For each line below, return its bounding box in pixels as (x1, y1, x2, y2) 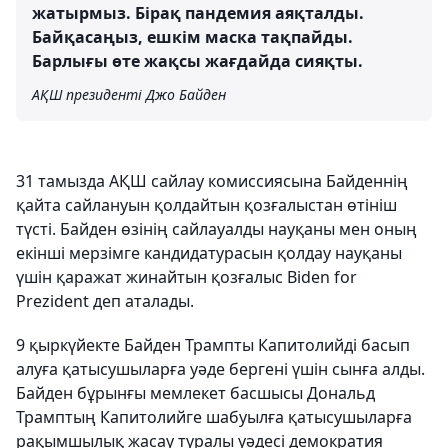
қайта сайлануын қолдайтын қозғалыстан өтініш (16, 193, 397, 216)
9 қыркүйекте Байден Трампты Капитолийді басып (16, 333, 410, 356)
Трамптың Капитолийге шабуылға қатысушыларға (16, 405, 412, 428)
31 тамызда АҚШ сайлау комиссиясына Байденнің (16, 169, 408, 192)
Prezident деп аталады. (16, 289, 194, 312)
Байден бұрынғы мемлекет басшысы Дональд (16, 381, 375, 404)
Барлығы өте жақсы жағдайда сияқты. (32, 49, 363, 72)
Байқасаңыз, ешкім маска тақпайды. (32, 25, 353, 48)
